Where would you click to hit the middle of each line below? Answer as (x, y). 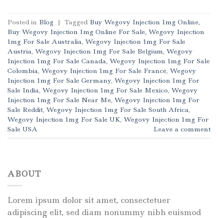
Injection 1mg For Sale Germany (59, 80)
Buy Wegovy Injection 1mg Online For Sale (76, 31)
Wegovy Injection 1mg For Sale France (104, 70)
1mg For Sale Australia (45, 41)
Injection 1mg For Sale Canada (57, 61)
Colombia (23, 70)
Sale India (23, 90)
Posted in (23, 22)
